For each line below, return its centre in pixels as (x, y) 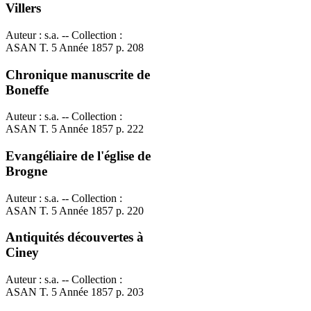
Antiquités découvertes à (75, 237)
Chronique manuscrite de (78, 74)
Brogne (26, 171)
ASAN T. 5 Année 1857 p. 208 (75, 47)
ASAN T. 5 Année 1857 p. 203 (75, 292)
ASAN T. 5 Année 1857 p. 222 (75, 129)
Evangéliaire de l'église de (78, 156)
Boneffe (27, 90)
